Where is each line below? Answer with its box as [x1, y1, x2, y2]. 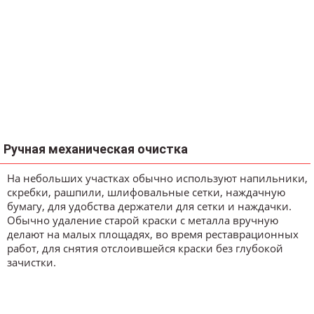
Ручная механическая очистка [4, 142, 188, 157]
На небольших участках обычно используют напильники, [7, 171, 308, 186]
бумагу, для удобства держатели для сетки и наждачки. [7, 199, 292, 214]
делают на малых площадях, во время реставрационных [7, 227, 299, 242]
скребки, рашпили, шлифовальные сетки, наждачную [7, 185, 285, 200]
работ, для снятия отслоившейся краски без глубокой [7, 241, 283, 256]
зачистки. [7, 255, 56, 270]
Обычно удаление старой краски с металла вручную [7, 213, 278, 228]
